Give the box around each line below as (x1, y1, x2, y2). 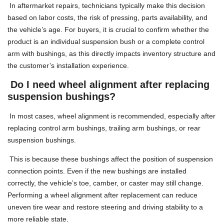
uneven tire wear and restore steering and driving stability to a (7, 203, 203, 211)
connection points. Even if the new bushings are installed (7, 167, 186, 175)
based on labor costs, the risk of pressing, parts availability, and (7, 13, 207, 22)
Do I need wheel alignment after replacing (7, 79, 209, 90)
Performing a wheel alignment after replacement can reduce (7, 191, 197, 199)
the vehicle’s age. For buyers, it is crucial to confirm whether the (7, 25, 209, 34)
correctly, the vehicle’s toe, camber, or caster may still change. (7, 179, 203, 187)
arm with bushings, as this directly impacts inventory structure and (7, 49, 215, 58)
